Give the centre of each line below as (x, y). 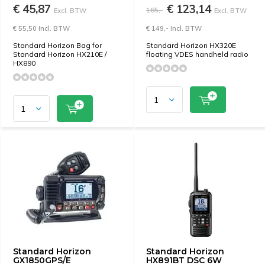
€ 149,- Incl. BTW (174, 28)
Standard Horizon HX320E (191, 45)
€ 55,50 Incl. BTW (41, 28)
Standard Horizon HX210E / (60, 54)
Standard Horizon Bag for (57, 45)
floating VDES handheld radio (197, 54)
